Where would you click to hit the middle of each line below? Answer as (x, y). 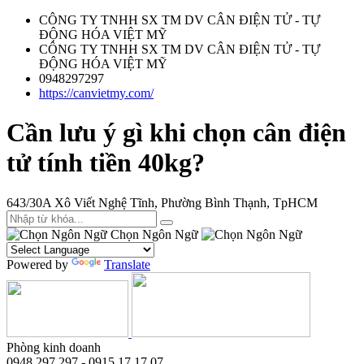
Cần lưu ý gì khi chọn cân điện (176, 133)
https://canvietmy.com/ (96, 93)
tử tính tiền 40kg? (106, 163)
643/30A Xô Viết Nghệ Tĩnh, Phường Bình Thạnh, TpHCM (162, 202)
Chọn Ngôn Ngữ (154, 234)
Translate (127, 264)
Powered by (39, 264)
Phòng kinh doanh (54, 347)
